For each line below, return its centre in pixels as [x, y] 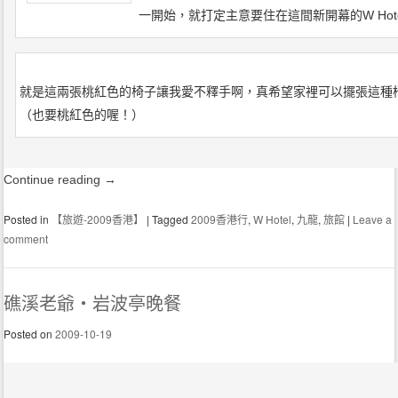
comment [26, 239]
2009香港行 [220, 219]
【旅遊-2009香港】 [98, 219]
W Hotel [273, 219]
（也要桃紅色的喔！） [82, 115]
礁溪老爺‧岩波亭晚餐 [93, 304]
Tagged [172, 219]
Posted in [28, 219]
